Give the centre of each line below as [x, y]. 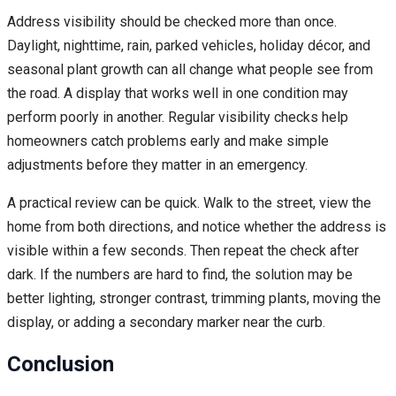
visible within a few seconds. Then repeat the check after [183, 251]
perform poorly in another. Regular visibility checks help [178, 118]
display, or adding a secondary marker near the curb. [166, 323]
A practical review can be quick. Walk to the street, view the [189, 203]
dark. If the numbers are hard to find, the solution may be [180, 275]
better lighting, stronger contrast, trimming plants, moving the [194, 299]
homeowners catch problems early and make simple [168, 141]
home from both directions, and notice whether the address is [197, 227]
